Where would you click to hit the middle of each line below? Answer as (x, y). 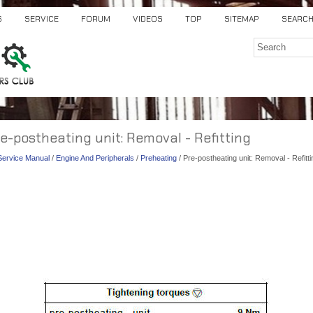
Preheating (159, 158)
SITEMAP (242, 19)
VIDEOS (148, 19)
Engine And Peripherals (95, 158)
